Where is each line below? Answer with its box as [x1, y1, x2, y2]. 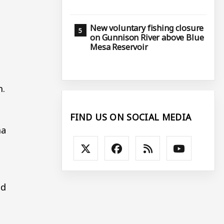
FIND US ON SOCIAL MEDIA [70, 110, 191, 123]
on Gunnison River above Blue [90, 32, 204, 43]
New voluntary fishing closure [90, 22, 204, 34]
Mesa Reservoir [90, 41, 148, 53]
